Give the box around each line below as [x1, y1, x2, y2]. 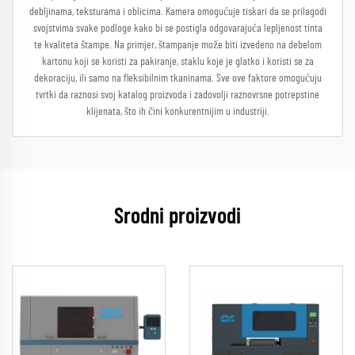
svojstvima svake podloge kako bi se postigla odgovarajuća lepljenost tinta [32, 23, 323, 34]
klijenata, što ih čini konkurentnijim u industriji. [86, 106, 269, 117]
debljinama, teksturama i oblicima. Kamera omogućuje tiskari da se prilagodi [29, 6, 326, 17]
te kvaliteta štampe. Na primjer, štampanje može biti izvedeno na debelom [33, 40, 322, 51]
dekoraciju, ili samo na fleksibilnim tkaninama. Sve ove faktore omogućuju [33, 73, 322, 84]
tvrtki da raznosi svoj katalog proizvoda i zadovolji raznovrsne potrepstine [36, 90, 319, 101]
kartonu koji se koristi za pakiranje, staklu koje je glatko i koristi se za [41, 56, 314, 67]
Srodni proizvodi [114, 206, 241, 228]
